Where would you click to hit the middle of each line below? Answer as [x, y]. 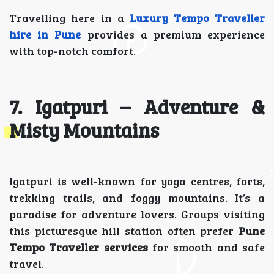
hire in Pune [45, 34]
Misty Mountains [84, 130]
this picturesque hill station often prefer [124, 231]
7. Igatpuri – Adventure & [137, 107]
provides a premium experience [173, 34]
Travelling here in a [70, 18]
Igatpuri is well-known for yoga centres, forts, [137, 181]
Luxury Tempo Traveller [198, 18]
